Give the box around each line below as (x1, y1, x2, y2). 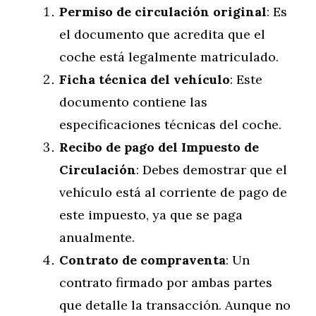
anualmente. (59, 229, 135, 245)
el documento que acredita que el (59, 26, 265, 42)
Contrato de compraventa (59, 252, 226, 268)
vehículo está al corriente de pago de (59, 184, 287, 200)
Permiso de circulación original (59, 4, 267, 20)
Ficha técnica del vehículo (59, 71, 230, 87)
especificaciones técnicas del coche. (59, 116, 281, 133)
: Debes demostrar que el (136, 162, 287, 178)
